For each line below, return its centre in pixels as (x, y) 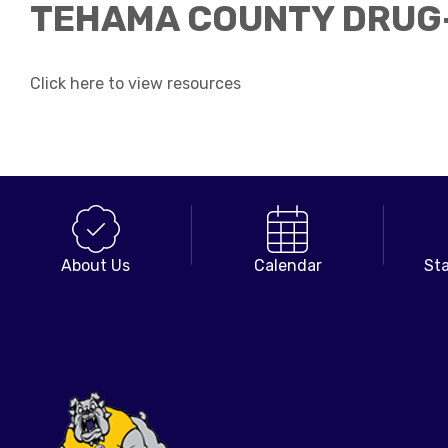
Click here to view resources (137, 84)
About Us (95, 266)
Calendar (287, 266)
